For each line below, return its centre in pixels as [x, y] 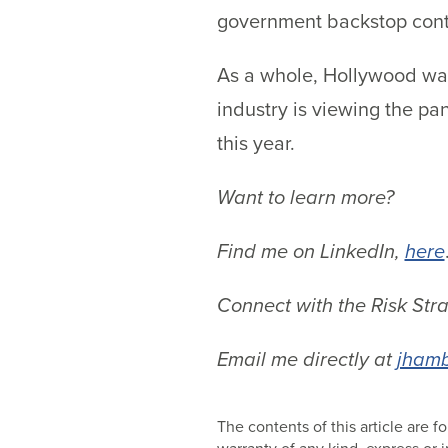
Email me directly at [306, 358]
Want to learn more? [305, 196]
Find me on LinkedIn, [310, 250]
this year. [255, 142]
